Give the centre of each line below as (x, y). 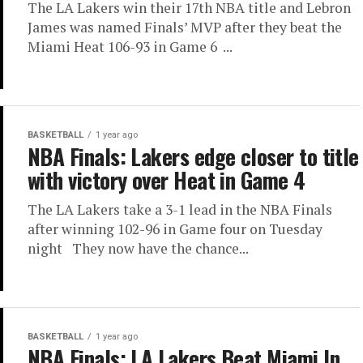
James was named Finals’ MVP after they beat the (185, 27)
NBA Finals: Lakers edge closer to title (193, 156)
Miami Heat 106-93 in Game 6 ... (130, 47)
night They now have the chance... (138, 248)
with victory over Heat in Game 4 (167, 180)
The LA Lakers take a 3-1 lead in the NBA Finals (180, 209)
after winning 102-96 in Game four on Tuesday (175, 229)
